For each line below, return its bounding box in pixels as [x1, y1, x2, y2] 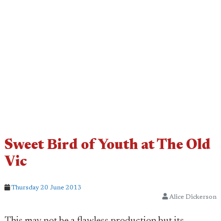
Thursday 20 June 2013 [11, 184, 81, 191]
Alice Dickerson [168, 194, 217, 200]
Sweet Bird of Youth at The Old [4, 139, 211, 153]
